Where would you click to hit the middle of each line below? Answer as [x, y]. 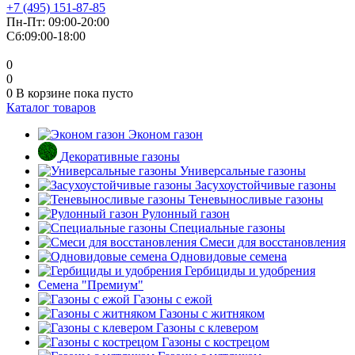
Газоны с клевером [207, 328]
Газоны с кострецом [216, 342]
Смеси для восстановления [273, 242]
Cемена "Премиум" [91, 285]
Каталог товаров [51, 107]
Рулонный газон [186, 214]
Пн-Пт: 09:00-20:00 [58, 22]
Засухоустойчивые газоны [265, 185]
